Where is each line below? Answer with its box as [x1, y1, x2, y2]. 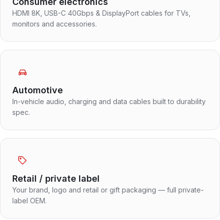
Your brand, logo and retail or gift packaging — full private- [12, 185, 204, 194]
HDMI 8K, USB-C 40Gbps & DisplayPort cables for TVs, [12, 8, 191, 17]
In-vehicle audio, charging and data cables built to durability [12, 97, 206, 106]
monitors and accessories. [12, 19, 97, 28]
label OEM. [12, 196, 47, 205]
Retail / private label [12, 173, 100, 184]
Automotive [12, 84, 63, 95]
